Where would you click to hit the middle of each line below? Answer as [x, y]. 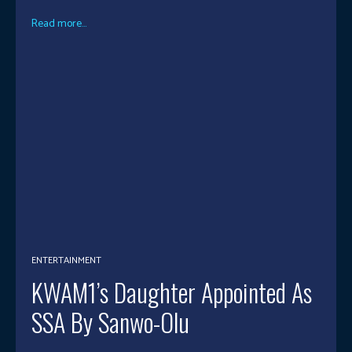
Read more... [59, 24]
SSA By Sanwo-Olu [110, 321]
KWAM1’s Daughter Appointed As [172, 291]
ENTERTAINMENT [66, 260]
